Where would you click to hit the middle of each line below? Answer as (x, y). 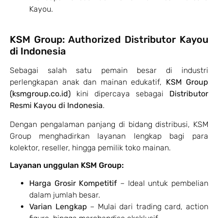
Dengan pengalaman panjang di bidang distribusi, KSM (109, 124)
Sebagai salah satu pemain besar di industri (109, 71)
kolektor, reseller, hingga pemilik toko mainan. (90, 147)
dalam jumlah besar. (65, 195)
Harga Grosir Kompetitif (73, 183)
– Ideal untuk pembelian (163, 183)
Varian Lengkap (58, 207)
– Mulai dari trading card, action (148, 207)
